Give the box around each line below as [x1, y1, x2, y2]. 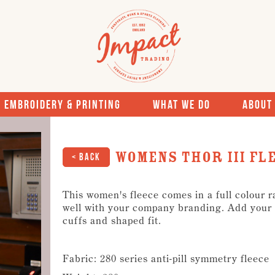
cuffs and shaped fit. [63, 214, 165, 227]
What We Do [152, 98, 211, 111]
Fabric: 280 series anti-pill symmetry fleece [63, 252, 269, 265]
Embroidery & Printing [4, 98, 121, 111]
